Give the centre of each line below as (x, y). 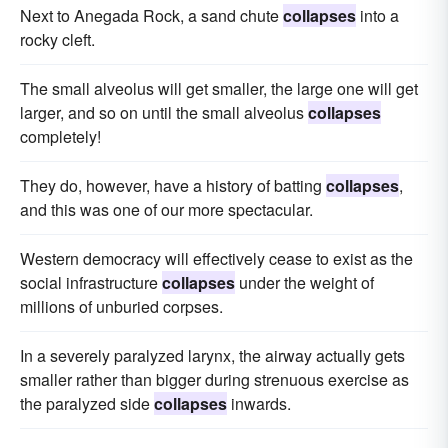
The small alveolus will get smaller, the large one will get (219, 88)
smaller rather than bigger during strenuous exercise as (214, 379)
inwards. (259, 403)
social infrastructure (91, 282)
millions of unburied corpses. (121, 306)
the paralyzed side (87, 403)
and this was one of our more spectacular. (166, 209)
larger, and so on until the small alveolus (164, 112)
